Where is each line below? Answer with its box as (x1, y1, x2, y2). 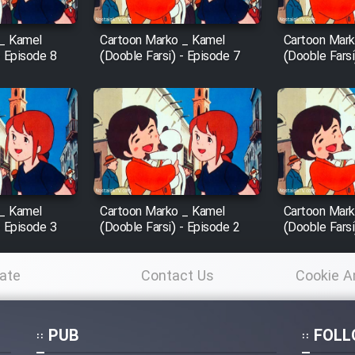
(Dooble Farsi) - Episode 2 (100, 218, 240, 239)
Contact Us (141, 265, 214, 288)
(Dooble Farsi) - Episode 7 (100, 47, 240, 67)
